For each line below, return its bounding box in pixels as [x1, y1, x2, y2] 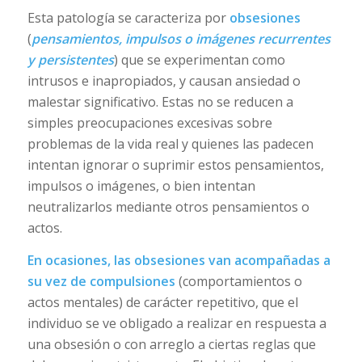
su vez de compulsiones [27, 271, 175, 290]
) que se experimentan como [113, 51, 285, 69]
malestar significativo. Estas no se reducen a [27, 93, 293, 112]
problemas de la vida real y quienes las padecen [27, 135, 314, 154]
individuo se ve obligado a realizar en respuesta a [27, 314, 326, 332]
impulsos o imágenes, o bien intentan [27, 177, 255, 196]
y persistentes [27, 51, 114, 69]
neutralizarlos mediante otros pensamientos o [27, 198, 309, 217]
